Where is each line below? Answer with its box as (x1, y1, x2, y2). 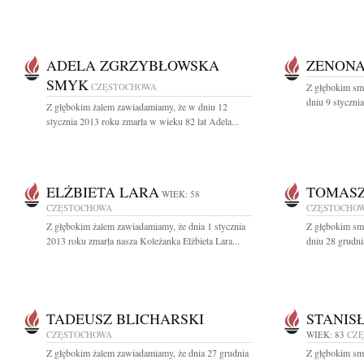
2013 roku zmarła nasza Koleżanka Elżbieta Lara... (46, 234, 240, 247)
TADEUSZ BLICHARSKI (46, 309, 204, 328)
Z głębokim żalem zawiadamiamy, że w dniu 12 (46, 100, 227, 113)
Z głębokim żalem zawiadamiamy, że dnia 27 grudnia (46, 346, 249, 359)
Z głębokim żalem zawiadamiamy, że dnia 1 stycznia (46, 219, 245, 232)
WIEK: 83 (306, 328, 344, 340)
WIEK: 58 (162, 188, 200, 200)
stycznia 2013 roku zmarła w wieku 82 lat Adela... (46, 115, 239, 128)
